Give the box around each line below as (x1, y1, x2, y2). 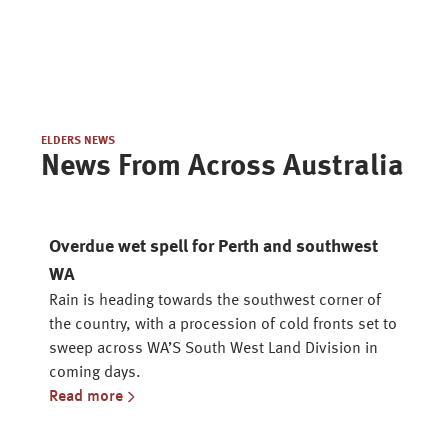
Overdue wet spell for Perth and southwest (49, 238, 378, 256)
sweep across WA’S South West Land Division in (49, 341, 378, 357)
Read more (49, 389, 123, 405)
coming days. (49, 365, 141, 381)
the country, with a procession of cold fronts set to (49, 317, 397, 333)
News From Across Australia (41, 152, 404, 182)
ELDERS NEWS (41, 135, 115, 147)
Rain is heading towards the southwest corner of (49, 293, 381, 309)
